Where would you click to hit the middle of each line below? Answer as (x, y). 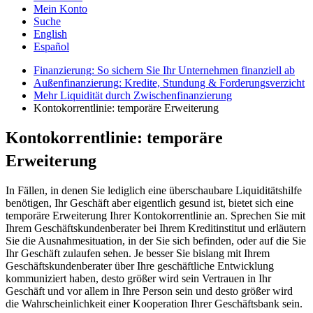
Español (51, 46)
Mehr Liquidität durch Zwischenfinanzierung (133, 95)
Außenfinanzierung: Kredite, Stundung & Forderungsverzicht (169, 83)
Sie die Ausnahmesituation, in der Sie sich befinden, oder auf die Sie (156, 240)
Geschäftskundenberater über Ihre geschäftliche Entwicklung (140, 265)
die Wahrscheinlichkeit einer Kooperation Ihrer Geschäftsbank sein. (154, 303)
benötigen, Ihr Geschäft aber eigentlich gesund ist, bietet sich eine (150, 203)
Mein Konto (60, 9)
